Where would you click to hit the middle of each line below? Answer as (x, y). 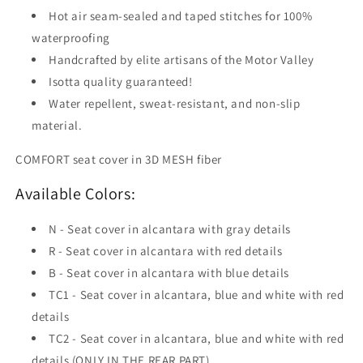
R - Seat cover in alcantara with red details (166, 250)
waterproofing (73, 37)
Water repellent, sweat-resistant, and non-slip (175, 103)
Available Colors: (76, 194)
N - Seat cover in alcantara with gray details (171, 228)
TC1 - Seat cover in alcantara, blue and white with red (196, 294)
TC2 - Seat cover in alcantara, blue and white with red (196, 338)
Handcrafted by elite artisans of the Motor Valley (183, 59)
